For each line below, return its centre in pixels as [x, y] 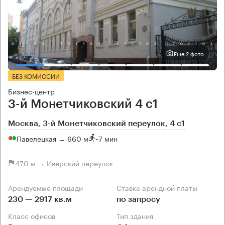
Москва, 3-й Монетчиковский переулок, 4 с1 [96, 124]
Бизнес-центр [31, 91]
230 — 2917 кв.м [40, 200]
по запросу [138, 200]
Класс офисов [34, 216]
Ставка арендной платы [159, 188]
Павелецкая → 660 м [52, 138]
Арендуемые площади [48, 188]
